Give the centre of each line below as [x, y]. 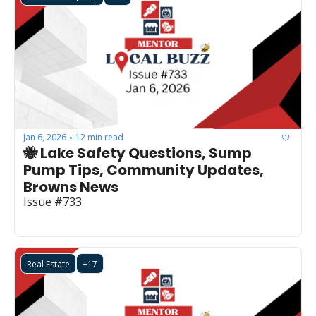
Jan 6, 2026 [45, 138]
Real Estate [48, 264]
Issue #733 [53, 201]
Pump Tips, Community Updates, [144, 170]
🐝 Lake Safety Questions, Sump [138, 153]
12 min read [99, 138]
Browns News [71, 187]
